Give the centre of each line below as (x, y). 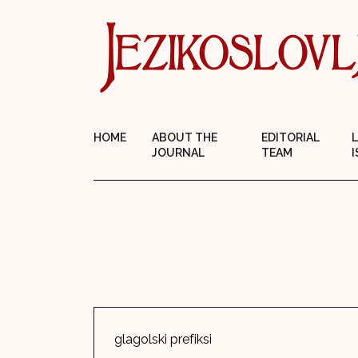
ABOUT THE (185, 137)
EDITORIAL (291, 137)
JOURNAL (178, 153)
